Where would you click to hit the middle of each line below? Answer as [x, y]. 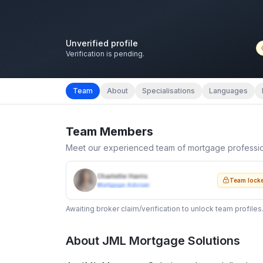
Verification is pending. [105, 53]
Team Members [109, 131]
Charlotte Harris [122, 176]
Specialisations [168, 90]
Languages [228, 90]
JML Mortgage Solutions [171, 240]
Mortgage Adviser [123, 185]
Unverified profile [102, 43]
